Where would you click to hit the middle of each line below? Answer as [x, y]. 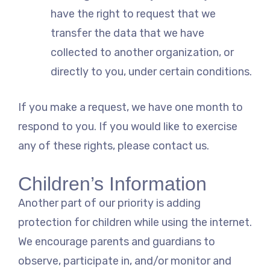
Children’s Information [112, 184]
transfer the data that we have [127, 33]
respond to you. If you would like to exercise [128, 126]
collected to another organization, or [142, 52]
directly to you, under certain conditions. [151, 71]
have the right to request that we [133, 14]
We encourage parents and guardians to [117, 242]
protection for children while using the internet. [135, 223]
